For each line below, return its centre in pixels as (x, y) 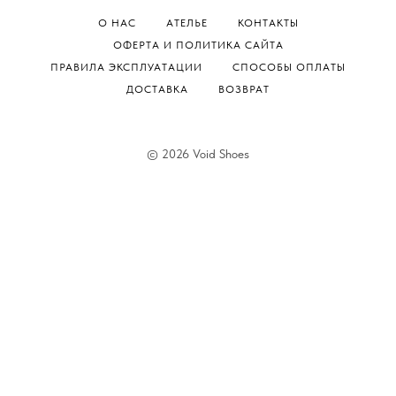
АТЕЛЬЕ (187, 23)
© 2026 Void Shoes (198, 153)
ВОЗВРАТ (244, 89)
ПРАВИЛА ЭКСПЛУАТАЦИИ (126, 67)
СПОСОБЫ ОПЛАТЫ (289, 67)
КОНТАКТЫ (268, 23)
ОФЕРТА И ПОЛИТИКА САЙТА (198, 45)
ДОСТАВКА (157, 89)
